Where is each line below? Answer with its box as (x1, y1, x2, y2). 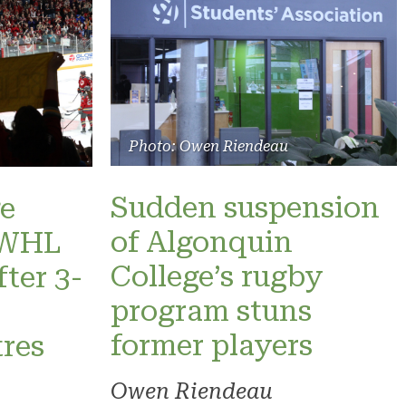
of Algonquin (111, 224, 293, 259)
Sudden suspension (111, 189, 380, 225)
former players (111, 327, 313, 362)
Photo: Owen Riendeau (129, 137, 288, 155)
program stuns (111, 293, 312, 328)
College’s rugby (111, 258, 324, 294)
